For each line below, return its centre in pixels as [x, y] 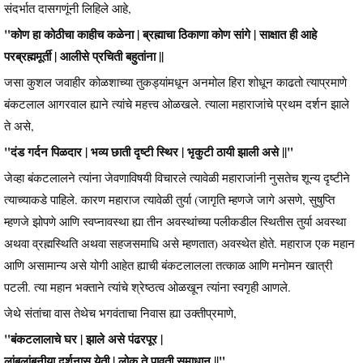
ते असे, [19, 126]
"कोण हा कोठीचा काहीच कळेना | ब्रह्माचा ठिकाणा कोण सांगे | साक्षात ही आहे [160, 34]
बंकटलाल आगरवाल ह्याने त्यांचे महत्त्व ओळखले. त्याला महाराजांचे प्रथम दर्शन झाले [177, 104]
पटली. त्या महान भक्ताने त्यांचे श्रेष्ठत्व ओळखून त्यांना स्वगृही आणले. [149, 287]
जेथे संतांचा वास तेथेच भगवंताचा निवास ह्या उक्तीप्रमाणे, [120, 313]
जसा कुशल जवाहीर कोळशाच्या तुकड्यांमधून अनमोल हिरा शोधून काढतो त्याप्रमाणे [175, 82]
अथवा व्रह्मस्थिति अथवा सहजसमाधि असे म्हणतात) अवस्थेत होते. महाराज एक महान [179, 243]
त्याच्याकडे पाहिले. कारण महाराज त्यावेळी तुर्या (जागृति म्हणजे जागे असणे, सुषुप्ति [169, 200]
